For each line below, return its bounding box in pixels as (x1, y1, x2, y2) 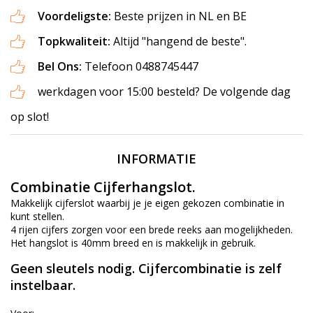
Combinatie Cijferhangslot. (10, 177, 196, 197)
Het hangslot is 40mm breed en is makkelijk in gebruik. (10, 236, 256, 250)
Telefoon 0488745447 (85, 59, 198, 75)
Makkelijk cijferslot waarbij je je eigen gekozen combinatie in (10, 196, 284, 210)
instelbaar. (10, 277, 79, 294)
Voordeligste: (38, 8, 114, 24)
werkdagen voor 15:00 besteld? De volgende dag (38, 84, 291, 100)
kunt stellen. (10, 210, 64, 224)
